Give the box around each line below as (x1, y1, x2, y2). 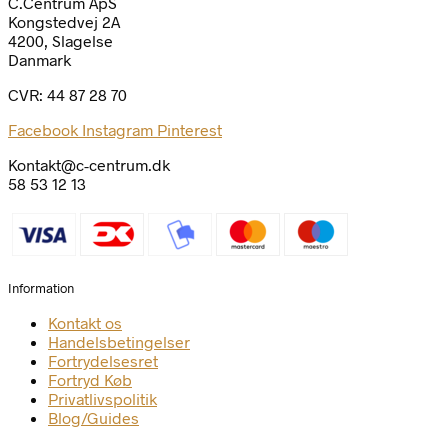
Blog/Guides (48, 408, 139, 428)
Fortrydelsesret (48, 351, 158, 371)
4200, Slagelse (8, 30, 113, 50)
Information (8, 280, 74, 297)
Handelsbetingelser (48, 332, 190, 352)
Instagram (82, 119, 153, 139)
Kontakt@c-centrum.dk (8, 154, 170, 174)
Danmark (8, 49, 71, 69)
